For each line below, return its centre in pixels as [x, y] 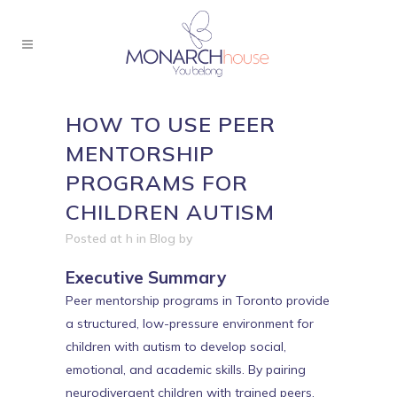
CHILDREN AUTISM [170, 212]
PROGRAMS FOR [157, 183]
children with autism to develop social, [176, 346]
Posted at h [99, 238]
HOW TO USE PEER [171, 124]
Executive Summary [146, 277]
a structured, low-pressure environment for [190, 323]
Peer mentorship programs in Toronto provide [198, 300]
